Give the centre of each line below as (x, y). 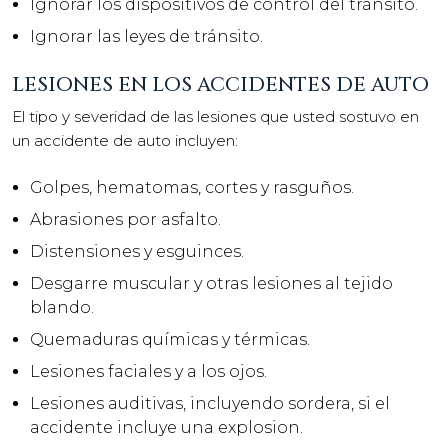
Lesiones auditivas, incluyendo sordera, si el (210, 403)
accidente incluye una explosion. (166, 427)
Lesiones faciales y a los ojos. (148, 371)
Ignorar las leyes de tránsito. (146, 36)
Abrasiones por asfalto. (125, 219)
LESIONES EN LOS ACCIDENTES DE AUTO (220, 84)
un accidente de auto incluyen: (125, 140)
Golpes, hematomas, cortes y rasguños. (192, 187)
